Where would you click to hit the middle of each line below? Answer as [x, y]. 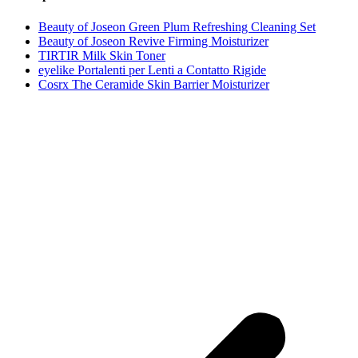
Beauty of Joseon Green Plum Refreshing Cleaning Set [177, 26]
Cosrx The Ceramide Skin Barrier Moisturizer [154, 84]
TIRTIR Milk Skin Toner [102, 55]
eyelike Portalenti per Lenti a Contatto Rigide [152, 70]
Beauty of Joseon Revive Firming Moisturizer [153, 41]
